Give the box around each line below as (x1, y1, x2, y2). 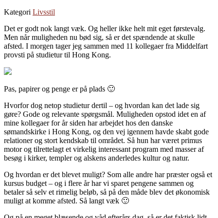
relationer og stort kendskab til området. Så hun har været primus (4, 136, 202, 145)
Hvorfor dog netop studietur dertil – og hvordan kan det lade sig (4, 101, 200, 109)
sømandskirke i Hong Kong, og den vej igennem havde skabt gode (4, 127, 209, 136)
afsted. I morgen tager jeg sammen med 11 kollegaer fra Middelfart (4, 41, 208, 50)
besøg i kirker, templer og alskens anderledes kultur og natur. (4, 153, 189, 162)
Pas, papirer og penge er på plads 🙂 (4, 84, 115, 93)
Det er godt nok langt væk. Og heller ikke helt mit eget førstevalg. (4, 24, 205, 33)
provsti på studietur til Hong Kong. (4, 50, 111, 59)
